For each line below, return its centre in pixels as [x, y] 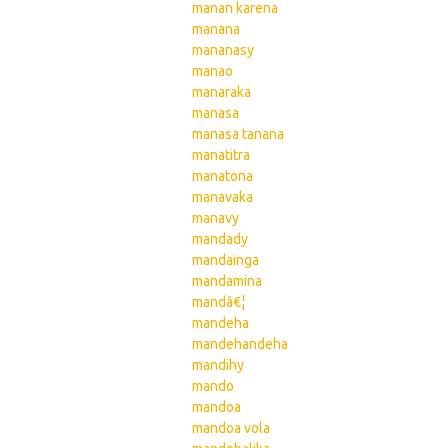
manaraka [221, 92]
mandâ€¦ [218, 302]
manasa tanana [238, 134]
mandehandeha [240, 344]
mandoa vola [231, 428]
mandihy [218, 365]
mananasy [223, 50]
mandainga [225, 260]
